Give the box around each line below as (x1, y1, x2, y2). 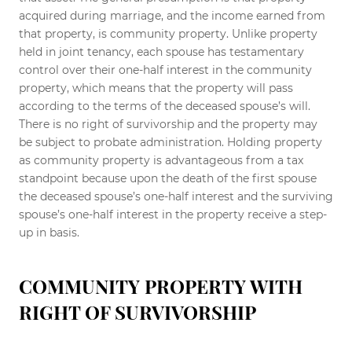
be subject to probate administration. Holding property (19, 134, 322, 149)
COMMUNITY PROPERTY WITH (19, 273, 302, 299)
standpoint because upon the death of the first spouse (19, 170, 317, 185)
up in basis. (19, 225, 79, 240)
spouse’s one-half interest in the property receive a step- (19, 207, 327, 222)
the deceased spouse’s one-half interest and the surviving (19, 189, 333, 203)
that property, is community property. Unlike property (19, 26, 317, 41)
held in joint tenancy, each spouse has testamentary (19, 44, 304, 59)
